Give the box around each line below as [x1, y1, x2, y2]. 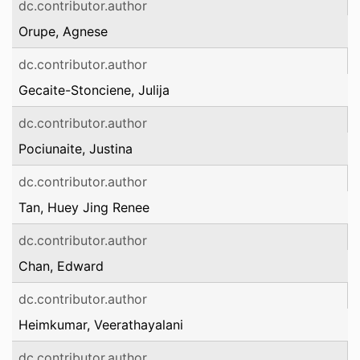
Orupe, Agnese [18, 23, 108, 39]
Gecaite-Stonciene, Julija [18, 82, 170, 98]
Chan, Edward [18, 258, 104, 274]
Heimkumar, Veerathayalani [18, 317, 183, 333]
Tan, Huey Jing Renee [18, 199, 149, 215]
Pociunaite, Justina [18, 141, 133, 157]
